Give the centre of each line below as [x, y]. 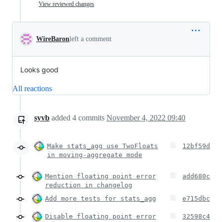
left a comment [90, 39]
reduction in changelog [89, 185]
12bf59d [196, 146]
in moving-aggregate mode [95, 155]
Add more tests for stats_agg [101, 198]
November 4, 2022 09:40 [146, 118]
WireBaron [53, 39]
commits [91, 118]
